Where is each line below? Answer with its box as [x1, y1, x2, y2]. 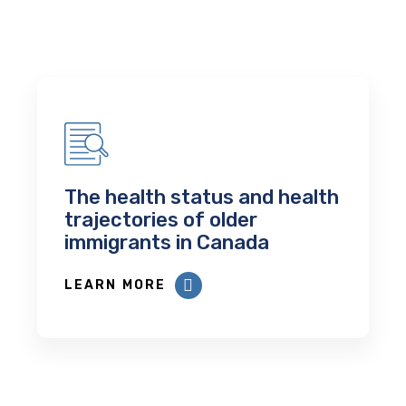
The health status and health [64, 184, 340, 209]
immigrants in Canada [64, 229, 270, 255]
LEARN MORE [64, 276, 167, 293]
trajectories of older [64, 207, 258, 232]
